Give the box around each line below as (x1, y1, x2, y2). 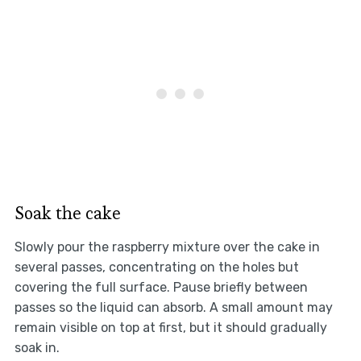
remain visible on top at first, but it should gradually (14, 320, 327, 336)
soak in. (14, 340, 60, 356)
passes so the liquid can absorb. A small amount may (14, 300, 333, 316)
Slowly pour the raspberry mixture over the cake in (14, 239, 320, 255)
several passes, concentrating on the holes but (14, 259, 299, 276)
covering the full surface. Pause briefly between (14, 280, 308, 296)
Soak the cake (14, 201, 121, 225)
